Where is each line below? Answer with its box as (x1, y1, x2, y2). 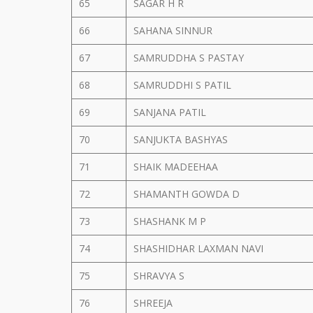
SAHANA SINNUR (133, 24, 215, 37)
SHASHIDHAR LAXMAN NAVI (133, 242, 266, 255)
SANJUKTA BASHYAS (133, 133, 231, 146)
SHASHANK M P (133, 214, 209, 228)
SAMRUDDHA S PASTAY (133, 51, 247, 64)
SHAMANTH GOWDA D (133, 187, 242, 201)
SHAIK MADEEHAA (133, 160, 221, 173)
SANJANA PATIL (133, 105, 209, 119)
